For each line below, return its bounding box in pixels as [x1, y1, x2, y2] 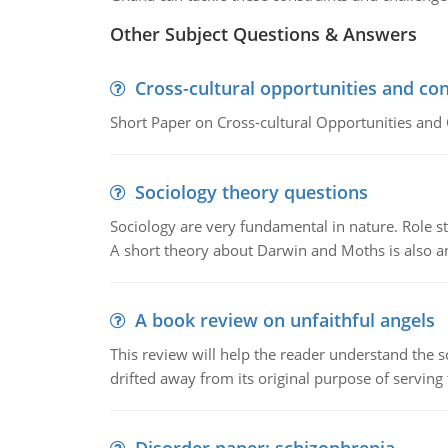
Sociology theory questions [134, 180, 368, 204]
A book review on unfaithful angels [134, 308, 435, 332]
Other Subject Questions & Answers [109, 22, 417, 46]
